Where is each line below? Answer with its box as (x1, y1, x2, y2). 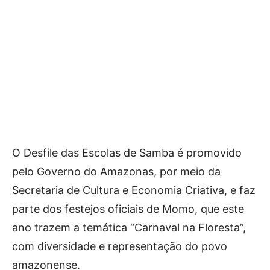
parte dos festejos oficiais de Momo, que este (12, 202, 244, 215)
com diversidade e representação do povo (12, 239, 227, 253)
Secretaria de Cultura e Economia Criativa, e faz (12, 183, 256, 196)
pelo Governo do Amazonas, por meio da (12, 165, 221, 178)
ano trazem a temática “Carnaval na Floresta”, (12, 221, 246, 234)
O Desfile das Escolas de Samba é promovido (12, 146, 242, 159)
